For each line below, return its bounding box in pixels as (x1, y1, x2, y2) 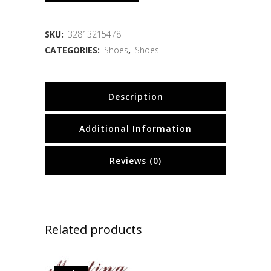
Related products (45, 221, 142, 238)
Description (108, 91, 163, 102)
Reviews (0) (109, 155, 162, 166)
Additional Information (79, 123, 192, 134)
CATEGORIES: (45, 44, 102, 56)
